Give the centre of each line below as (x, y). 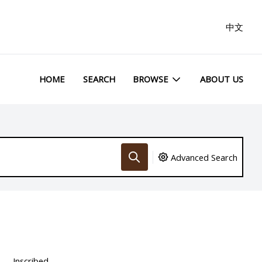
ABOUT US (222, 79)
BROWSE (151, 79)
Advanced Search (204, 157)
